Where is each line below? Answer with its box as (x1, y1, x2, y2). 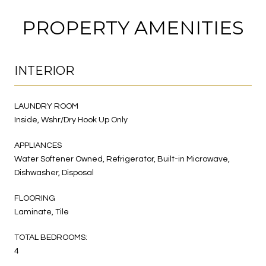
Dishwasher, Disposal (14, 168, 94, 177)
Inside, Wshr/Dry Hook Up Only (14, 115, 128, 124)
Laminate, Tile (14, 207, 69, 216)
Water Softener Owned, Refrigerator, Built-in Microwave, (14, 154, 230, 163)
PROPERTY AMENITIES (22, 15, 244, 39)
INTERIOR (14, 63, 74, 78)
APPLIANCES (14, 141, 62, 150)
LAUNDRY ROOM (14, 102, 78, 110)
